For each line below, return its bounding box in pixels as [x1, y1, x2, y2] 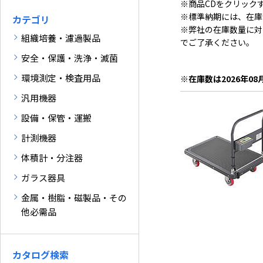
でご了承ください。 [180, 36, 254, 48]
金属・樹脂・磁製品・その [21, 191, 127, 204]
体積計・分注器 [21, 151, 83, 164]
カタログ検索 [12, 248, 69, 262]
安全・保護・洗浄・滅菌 [21, 52, 118, 64]
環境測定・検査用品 [21, 72, 100, 84]
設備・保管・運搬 [21, 112, 92, 124]
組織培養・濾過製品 [21, 32, 100, 44]
